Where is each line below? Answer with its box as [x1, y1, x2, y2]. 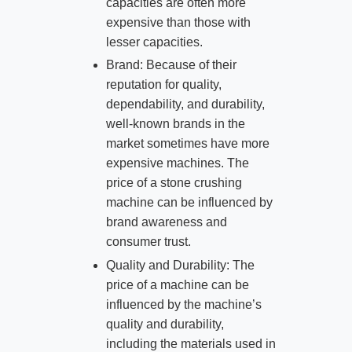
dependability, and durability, [105, 97, 265, 112]
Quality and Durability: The [105, 258, 255, 273]
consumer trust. [105, 235, 191, 249]
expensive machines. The [105, 156, 249, 170]
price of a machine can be [105, 278, 249, 292]
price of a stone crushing [105, 176, 242, 190]
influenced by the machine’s [105, 298, 262, 312]
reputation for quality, [105, 78, 222, 92]
